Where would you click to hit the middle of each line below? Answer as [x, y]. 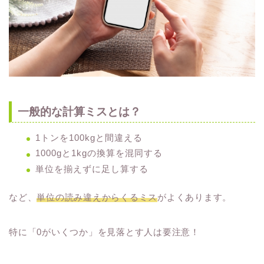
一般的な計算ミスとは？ [79, 112]
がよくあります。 [195, 197]
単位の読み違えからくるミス [97, 197]
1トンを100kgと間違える [89, 138]
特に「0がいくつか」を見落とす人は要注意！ [104, 232]
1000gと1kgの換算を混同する [99, 153]
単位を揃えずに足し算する [92, 169]
